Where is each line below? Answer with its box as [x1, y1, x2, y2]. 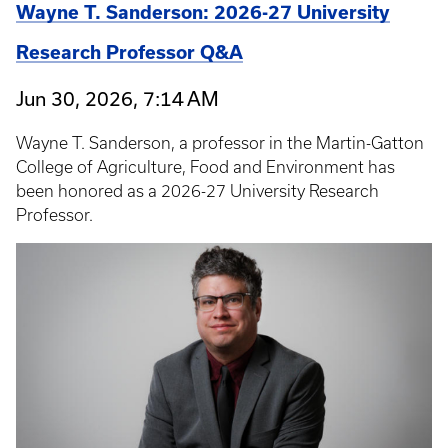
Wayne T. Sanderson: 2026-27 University [16, 2, 390, 24]
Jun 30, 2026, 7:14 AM [16, 87, 219, 111]
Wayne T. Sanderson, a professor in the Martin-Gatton [16, 134, 424, 153]
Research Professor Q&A [16, 42, 243, 64]
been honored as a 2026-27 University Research [16, 182, 379, 201]
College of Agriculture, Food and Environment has [16, 158, 395, 177]
